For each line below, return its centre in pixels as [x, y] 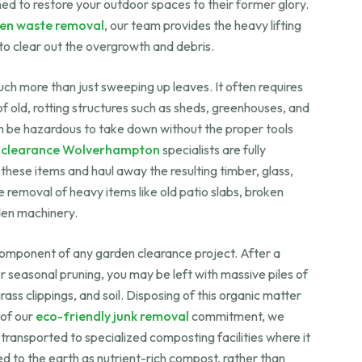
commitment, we [237, 316]
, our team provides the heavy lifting [203, 25]
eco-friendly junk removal [112, 316]
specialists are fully [213, 149]
